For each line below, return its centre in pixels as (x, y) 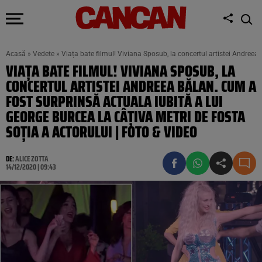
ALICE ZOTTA (32, 159)
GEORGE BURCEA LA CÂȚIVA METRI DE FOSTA (125, 117)
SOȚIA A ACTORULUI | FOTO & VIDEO (101, 132)
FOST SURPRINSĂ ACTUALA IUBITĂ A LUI (114, 101)
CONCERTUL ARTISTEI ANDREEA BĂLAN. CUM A (131, 86)
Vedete (44, 54)
